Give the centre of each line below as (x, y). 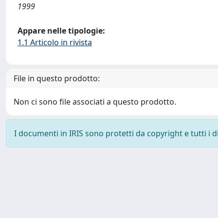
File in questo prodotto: (57, 78)
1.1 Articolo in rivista (55, 42)
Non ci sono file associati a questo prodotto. (95, 102)
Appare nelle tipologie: (61, 31)
